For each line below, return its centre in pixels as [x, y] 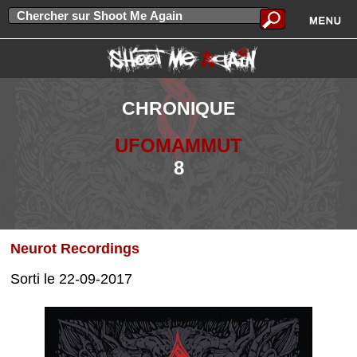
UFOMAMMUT [178, 146]
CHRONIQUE [178, 108]
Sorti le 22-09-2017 [72, 279]
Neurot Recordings [75, 248]
